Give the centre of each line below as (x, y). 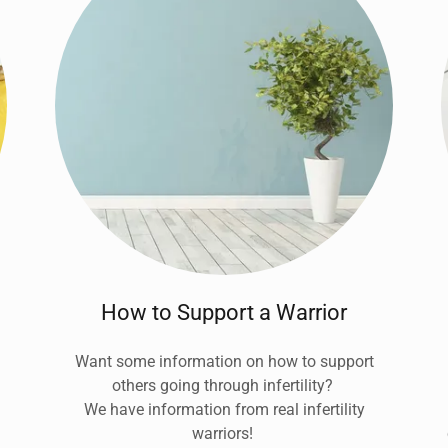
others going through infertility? (224, 385)
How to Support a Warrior (224, 312)
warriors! (224, 433)
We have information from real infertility (224, 409)
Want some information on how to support (224, 361)
